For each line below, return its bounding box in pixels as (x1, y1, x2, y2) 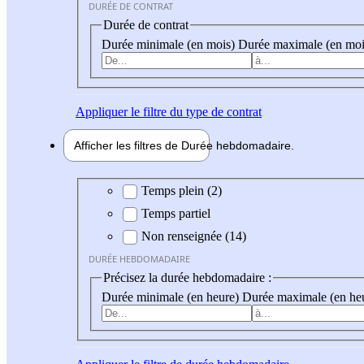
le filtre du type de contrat (128, 104, 262, 119)
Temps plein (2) (141, 184, 222, 198)
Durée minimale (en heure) (102, 289, 242, 304)
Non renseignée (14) (141, 229, 246, 244)
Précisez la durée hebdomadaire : (103, 271, 271, 285)
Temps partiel (141, 206, 210, 221)
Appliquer (76, 104, 128, 119)
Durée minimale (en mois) (102, 37, 238, 51)
